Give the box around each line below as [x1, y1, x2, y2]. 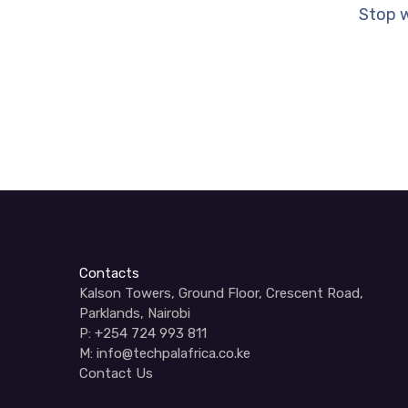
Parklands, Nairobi [79, 305, 190, 321]
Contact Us [79, 365, 153, 382]
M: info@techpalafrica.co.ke [79, 345, 250, 362]
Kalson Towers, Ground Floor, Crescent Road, [79, 285, 363, 301]
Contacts [79, 265, 139, 281]
